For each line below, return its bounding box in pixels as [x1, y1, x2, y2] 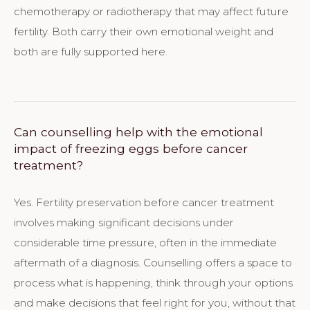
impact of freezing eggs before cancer [14, 140, 248, 156]
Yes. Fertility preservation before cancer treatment [14, 196, 274, 210]
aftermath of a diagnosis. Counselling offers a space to [14, 256, 292, 270]
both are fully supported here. [14, 45, 167, 59]
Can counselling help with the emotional [14, 124, 263, 139]
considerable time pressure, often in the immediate [14, 236, 277, 250]
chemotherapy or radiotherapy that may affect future [14, 5, 289, 19]
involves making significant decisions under [14, 216, 234, 230]
